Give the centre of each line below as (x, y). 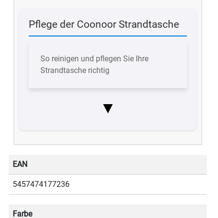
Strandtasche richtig (75, 71)
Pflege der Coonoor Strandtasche (104, 25)
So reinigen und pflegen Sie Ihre (95, 59)
